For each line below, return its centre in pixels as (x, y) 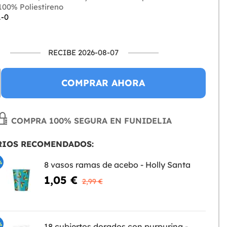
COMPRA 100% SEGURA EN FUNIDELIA (90, 121)
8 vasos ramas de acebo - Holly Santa (117, 165)
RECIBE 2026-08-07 (83, 53)
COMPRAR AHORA (103, 83)
